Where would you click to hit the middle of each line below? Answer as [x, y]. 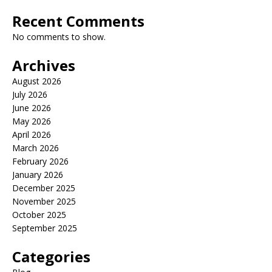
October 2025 [39, 215]
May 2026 [32, 121]
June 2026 [32, 108]
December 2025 [44, 188]
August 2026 [37, 81]
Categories [51, 257]
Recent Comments [78, 21]
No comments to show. [59, 37]
